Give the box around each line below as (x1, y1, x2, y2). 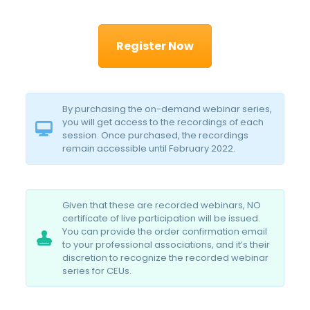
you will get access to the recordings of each (62, 116, 264, 129)
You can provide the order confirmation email (62, 225, 267, 239)
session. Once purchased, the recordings (62, 129, 248, 143)
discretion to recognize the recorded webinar (62, 251, 268, 265)
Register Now (116, 38, 194, 55)
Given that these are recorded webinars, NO (62, 199, 261, 212)
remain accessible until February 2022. (62, 142, 235, 156)
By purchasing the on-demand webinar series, (62, 102, 272, 116)
